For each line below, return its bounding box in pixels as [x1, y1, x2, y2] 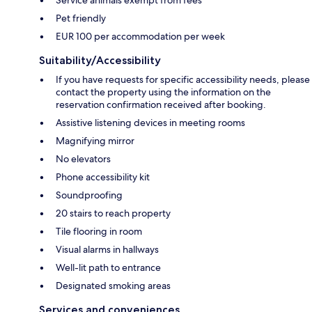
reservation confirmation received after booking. [56, 98, 266, 111]
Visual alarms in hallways [56, 243, 159, 256]
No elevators [56, 153, 111, 166]
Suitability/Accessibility [39, 54, 161, 68]
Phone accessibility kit [56, 171, 150, 184]
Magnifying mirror [56, 134, 134, 148]
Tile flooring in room [56, 225, 142, 238]
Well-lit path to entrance [56, 261, 161, 274]
